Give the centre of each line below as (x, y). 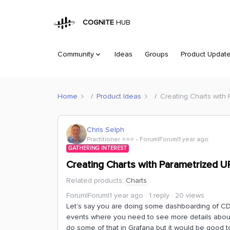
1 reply (159, 195)
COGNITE (97, 23)
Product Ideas (119, 96)
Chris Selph (106, 129)
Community (76, 54)
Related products (94, 180)
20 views (190, 195)
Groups (157, 54)
